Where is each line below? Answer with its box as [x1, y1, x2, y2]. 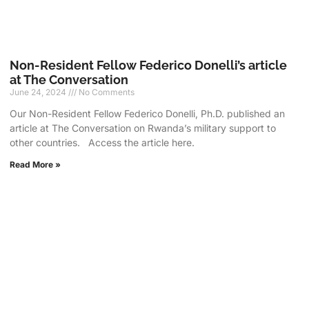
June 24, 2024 [10, 86, 69, 97]
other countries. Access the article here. [10, 136, 195, 148]
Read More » [10, 159, 61, 170]
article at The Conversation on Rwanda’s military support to [10, 121, 277, 134]
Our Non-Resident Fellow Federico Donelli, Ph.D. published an [10, 107, 286, 119]
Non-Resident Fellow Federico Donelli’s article [10, 57, 288, 72]
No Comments [77, 86, 135, 97]
